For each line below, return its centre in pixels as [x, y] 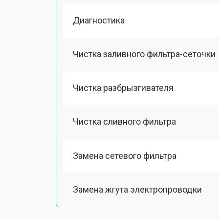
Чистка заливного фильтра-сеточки [144, 54]
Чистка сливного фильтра [124, 122]
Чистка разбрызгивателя [123, 88]
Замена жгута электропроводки [137, 189]
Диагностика [99, 20]
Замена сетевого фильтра [125, 155]
